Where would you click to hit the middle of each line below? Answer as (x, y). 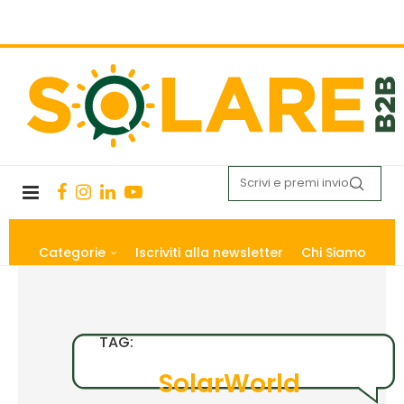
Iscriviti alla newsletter (209, 252)
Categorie (72, 252)
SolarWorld (229, 383)
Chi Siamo (333, 252)
